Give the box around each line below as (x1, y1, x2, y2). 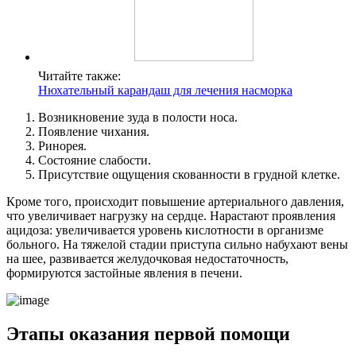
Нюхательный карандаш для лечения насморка (38, 83, 292, 97)
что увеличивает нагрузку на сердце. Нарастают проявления (6, 208, 335, 222)
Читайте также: (38, 68, 121, 83)
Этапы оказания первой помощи (6, 323, 290, 344)
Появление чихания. (38, 124, 149, 138)
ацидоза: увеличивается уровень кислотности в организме (6, 222, 323, 237)
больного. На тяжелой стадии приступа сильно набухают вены (6, 237, 348, 251)
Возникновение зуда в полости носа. (38, 110, 238, 124)
